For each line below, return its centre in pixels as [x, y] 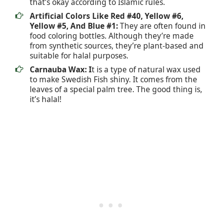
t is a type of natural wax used [146, 70]
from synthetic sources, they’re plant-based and [117, 46]
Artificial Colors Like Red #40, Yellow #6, [107, 16]
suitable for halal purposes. [79, 56]
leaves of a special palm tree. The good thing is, [116, 89]
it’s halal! [46, 99]
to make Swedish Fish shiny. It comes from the [113, 80]
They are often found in [162, 26]
